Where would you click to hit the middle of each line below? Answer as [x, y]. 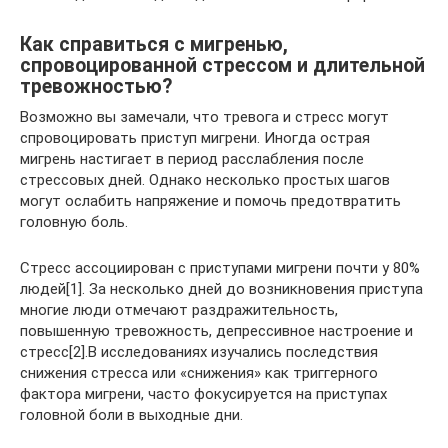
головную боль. [74, 221]
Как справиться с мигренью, [154, 44]
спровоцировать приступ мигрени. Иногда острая [195, 137]
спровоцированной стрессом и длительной [222, 65]
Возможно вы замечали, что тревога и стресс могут [204, 116]
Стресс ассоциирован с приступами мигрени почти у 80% [220, 267]
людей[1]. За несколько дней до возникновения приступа [221, 288]
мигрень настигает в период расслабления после [192, 158]
